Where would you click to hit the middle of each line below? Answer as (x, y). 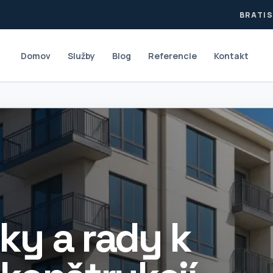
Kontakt (232, 55)
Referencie (173, 55)
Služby (82, 55)
